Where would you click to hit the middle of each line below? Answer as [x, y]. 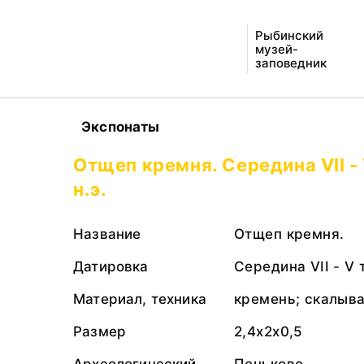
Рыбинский [289, 35]
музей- [276, 49]
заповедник [290, 63]
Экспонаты [121, 127]
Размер [100, 331]
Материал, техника [140, 299]
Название [107, 234]
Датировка [111, 266]
